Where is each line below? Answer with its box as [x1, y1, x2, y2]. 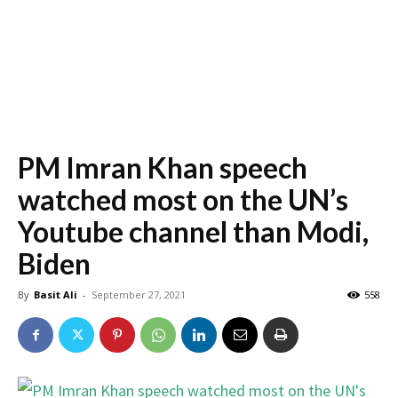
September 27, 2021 [92, 288, 186, 301]
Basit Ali [34, 288, 77, 301]
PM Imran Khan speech [18, 150, 307, 185]
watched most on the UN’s [18, 182, 348, 217]
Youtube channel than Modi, [18, 214, 369, 249]
